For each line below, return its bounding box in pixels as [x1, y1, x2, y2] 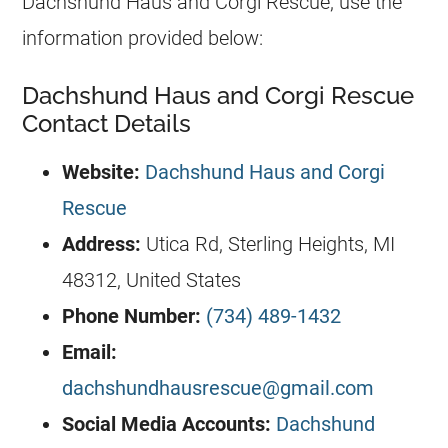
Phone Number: [62, 303, 202, 328]
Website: [62, 159, 141, 184]
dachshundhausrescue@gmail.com [62, 375, 375, 400]
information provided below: [22, 25, 264, 50]
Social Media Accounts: [62, 411, 272, 436]
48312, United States [62, 267, 242, 292]
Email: [62, 339, 118, 364]
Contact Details [22, 108, 192, 138]
